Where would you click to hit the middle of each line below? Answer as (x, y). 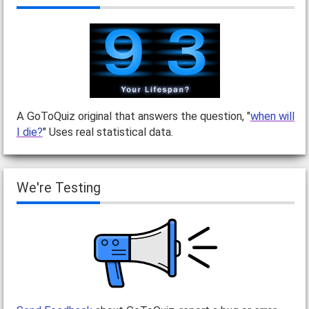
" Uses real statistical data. (108, 132)
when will (272, 117)
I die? (29, 132)
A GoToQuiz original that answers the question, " (133, 117)
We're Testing (58, 188)
